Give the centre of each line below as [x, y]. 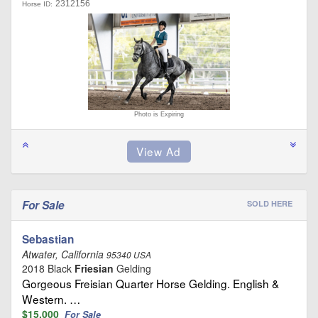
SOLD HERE [270, 203]
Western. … [51, 298]
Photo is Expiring [159, 114]
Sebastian [48, 239]
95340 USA [129, 254]
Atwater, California [64, 254]
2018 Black [48, 268]
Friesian [94, 268]
